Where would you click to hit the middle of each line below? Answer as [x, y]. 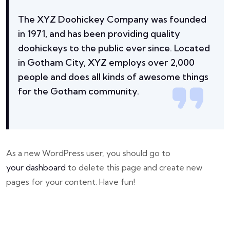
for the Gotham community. [78, 91]
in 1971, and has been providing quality [99, 34]
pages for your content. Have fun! [71, 181]
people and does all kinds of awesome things [113, 77]
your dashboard [36, 167]
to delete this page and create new [134, 167]
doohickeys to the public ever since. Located [114, 48]
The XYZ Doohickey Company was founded [112, 20]
